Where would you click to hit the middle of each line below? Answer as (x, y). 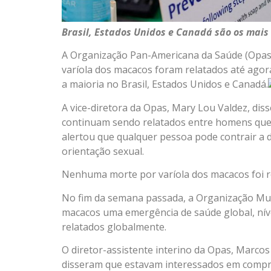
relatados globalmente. (114, 227)
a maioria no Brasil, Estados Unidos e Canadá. (165, 84)
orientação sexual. (103, 151)
